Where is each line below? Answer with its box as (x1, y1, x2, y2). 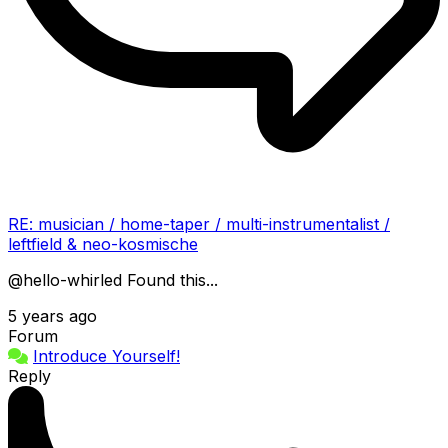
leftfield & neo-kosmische (8, 233, 198, 254)
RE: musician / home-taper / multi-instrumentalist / (8, 213, 390, 234)
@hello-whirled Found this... (8, 269, 228, 290)
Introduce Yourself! (33, 345, 180, 366)
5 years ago (8, 305, 97, 326)
